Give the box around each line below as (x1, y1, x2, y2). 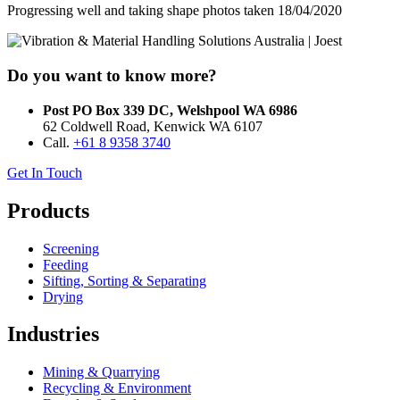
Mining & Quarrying (43, 364, 160, 380)
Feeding (43, 256, 88, 272)
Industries (7, 322, 99, 346)
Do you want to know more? (7, 66, 217, 86)
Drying (43, 288, 83, 304)
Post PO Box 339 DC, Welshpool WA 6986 (43, 102, 297, 118)
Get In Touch (7, 164, 82, 180)
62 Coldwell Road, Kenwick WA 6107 (43, 118, 262, 134)
